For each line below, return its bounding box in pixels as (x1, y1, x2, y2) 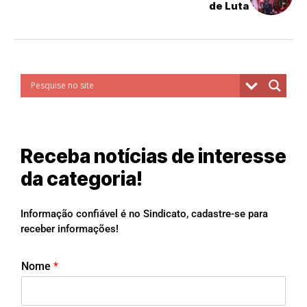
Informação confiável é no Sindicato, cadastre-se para (21, 207, 268, 220)
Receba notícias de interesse (21, 144, 286, 168)
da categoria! (21, 167, 143, 191)
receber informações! (21, 222, 119, 235)
